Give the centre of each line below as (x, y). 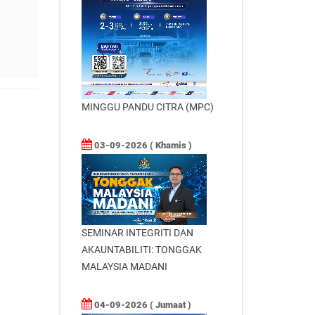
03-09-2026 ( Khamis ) (142, 146)
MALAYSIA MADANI (124, 266)
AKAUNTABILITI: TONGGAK (141, 249)
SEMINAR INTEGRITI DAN (137, 232)
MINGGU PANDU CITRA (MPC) (147, 107)
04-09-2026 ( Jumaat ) (141, 304)
